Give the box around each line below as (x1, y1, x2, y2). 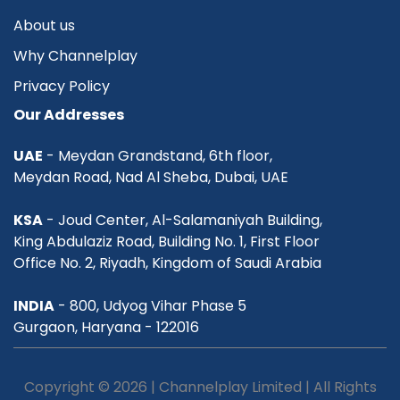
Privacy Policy (13, 76, 110, 97)
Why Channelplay (13, 46, 137, 67)
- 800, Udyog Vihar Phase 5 (54, 296, 246, 317)
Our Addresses (13, 104, 124, 126)
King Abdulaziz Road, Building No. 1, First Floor (13, 231, 320, 253)
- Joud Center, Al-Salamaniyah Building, (43, 210, 322, 231)
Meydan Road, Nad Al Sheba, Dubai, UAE (13, 167, 288, 188)
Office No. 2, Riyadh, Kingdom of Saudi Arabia (13, 253, 321, 274)
